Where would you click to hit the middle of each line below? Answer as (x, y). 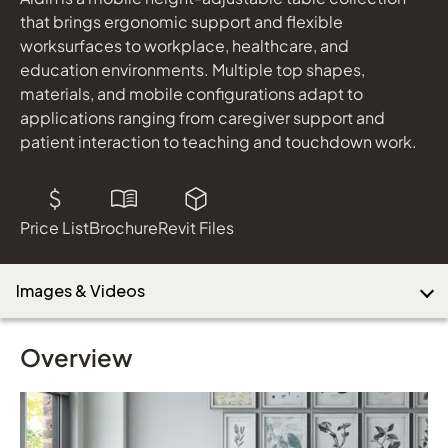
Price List (54, 227)
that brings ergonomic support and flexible (181, 21)
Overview (76, 356)
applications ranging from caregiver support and (202, 117)
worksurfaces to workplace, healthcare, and (184, 45)
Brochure (123, 227)
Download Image (152, 70)
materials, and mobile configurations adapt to (191, 93)
